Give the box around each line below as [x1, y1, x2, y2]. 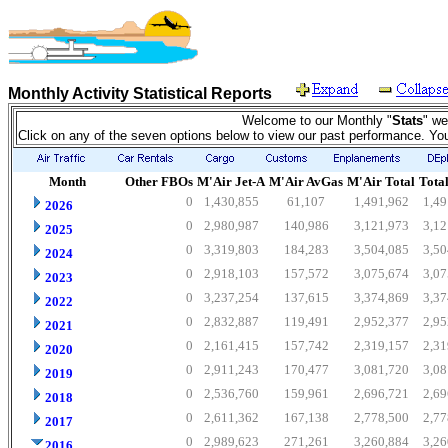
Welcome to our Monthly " [241, 113, 392, 128]
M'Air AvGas [269, 174, 343, 189]
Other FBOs [125, 174, 193, 189]
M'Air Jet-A [197, 174, 265, 189]
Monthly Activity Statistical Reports [8, 85, 276, 102]
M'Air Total [347, 174, 415, 189]
